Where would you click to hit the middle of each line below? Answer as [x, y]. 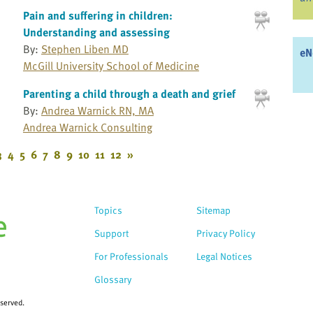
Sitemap [213, 210]
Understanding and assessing [96, 32]
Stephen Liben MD [85, 49]
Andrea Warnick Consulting [87, 127]
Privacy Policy [226, 233]
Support [111, 233]
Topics [108, 210]
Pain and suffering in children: [97, 15]
